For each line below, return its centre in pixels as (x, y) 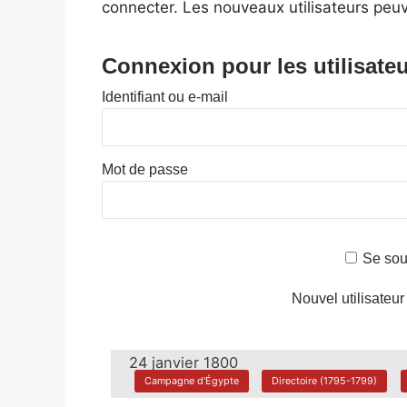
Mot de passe (145, 169)
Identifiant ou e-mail (165, 97)
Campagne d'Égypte (191, 381)
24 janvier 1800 (184, 362)
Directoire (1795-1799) (325, 381)
